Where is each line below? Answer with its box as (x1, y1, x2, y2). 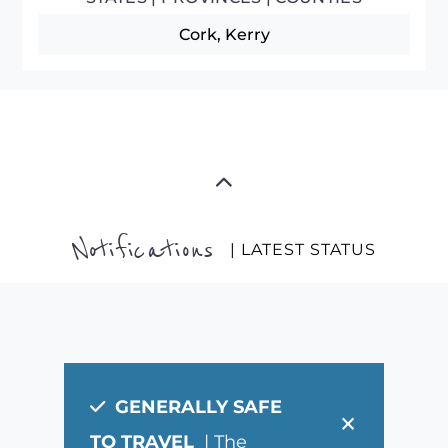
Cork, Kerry (178, 24, 270, 44)
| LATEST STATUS (230, 240, 377, 259)
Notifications (71, 229, 215, 270)
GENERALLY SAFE (105, 395, 283, 417)
